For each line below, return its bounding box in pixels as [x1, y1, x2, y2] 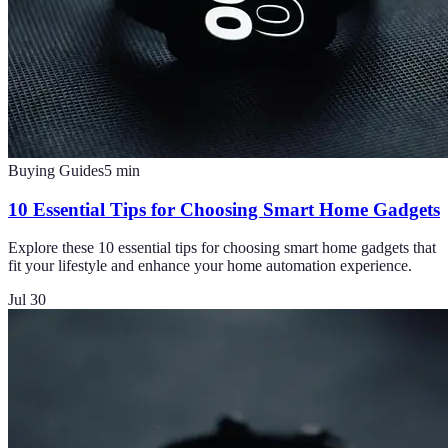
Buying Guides [8, 161, 104, 179]
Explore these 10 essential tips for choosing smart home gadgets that [8, 239, 436, 257]
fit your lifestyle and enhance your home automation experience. [8, 257, 412, 275]
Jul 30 [8, 291, 46, 309]
